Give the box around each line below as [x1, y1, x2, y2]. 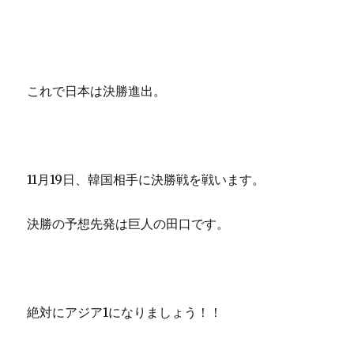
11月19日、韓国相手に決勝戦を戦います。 [27, 171, 265, 188]
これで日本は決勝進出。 [27, 83, 167, 100]
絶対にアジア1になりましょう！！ [27, 304, 223, 321]
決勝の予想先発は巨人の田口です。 [27, 216, 230, 232]
